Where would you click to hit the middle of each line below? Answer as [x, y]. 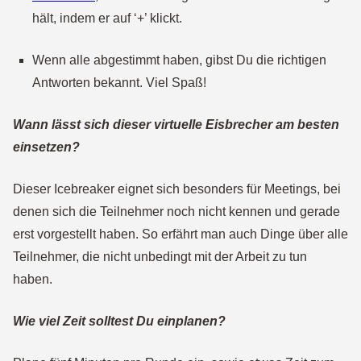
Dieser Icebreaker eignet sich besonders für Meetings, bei [177, 189]
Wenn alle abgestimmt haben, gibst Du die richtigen [179, 60]
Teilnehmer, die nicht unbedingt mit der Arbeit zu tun [160, 257]
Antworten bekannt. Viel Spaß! [119, 83]
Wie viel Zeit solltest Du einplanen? [119, 321]
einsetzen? [46, 147]
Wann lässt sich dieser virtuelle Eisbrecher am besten [176, 124]
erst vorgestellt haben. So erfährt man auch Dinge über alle [180, 234]
